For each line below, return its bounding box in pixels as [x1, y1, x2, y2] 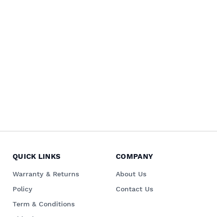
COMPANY [116, 152, 154, 161]
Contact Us [116, 185, 153, 193]
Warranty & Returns [13, 170, 79, 178]
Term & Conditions [13, 200, 75, 208]
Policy [13, 185, 32, 193]
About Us [116, 170, 146, 178]
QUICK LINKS [13, 152, 61, 161]
